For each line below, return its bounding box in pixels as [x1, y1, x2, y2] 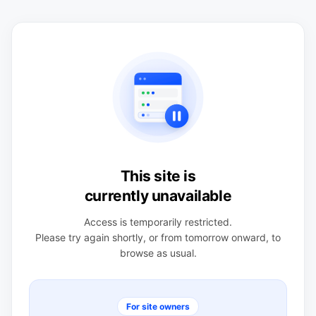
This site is [120, 166, 196, 185]
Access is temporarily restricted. [84, 215, 232, 228]
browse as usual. [119, 246, 197, 259]
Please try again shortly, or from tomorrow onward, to [35, 231, 281, 243]
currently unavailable [84, 186, 232, 205]
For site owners [126, 300, 190, 312]
